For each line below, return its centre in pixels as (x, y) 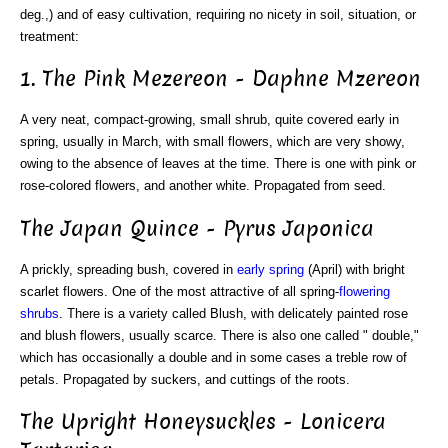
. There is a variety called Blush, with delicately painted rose (233, 313)
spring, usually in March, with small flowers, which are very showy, (212, 142)
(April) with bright (354, 269)
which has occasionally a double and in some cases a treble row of (213, 357)
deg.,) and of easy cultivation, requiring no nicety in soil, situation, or (218, 14)
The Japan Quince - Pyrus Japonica (197, 228)
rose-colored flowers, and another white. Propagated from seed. (203, 186)
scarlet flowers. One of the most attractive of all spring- (179, 291)
